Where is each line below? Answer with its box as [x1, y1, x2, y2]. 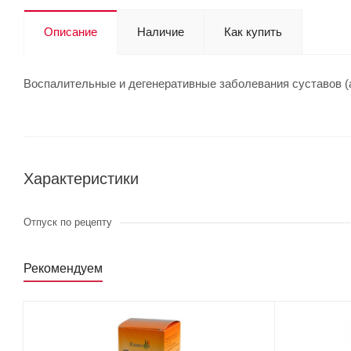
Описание [44, 25, 97, 38]
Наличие [137, 25, 184, 38]
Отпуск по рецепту [24, 216, 112, 228]
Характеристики [24, 170, 139, 187]
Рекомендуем [24, 262, 103, 275]
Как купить [224, 25, 282, 38]
